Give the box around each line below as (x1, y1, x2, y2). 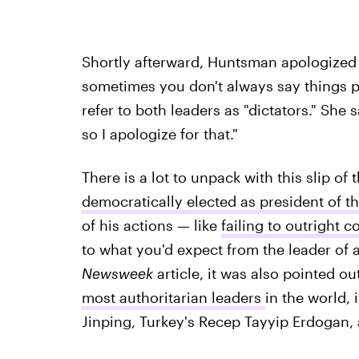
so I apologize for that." (81, 125, 238, 143)
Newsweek (81, 264, 153, 282)
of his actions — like (81, 216, 221, 234)
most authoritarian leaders (81, 288, 265, 306)
